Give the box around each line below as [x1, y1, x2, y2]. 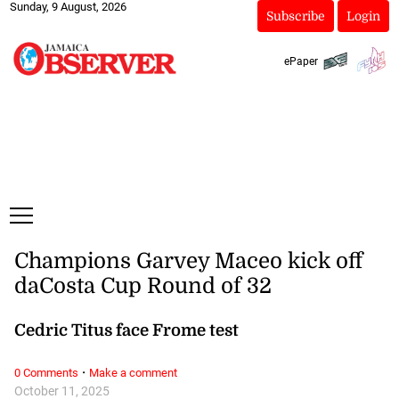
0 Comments [13, 366, 78, 380]
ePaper [283, 54, 318, 68]
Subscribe [265, 9, 325, 23]
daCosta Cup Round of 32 [13, 273, 272, 299]
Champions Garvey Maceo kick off [13, 248, 362, 274]
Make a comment [88, 366, 177, 380]
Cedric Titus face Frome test [13, 320, 239, 339]
